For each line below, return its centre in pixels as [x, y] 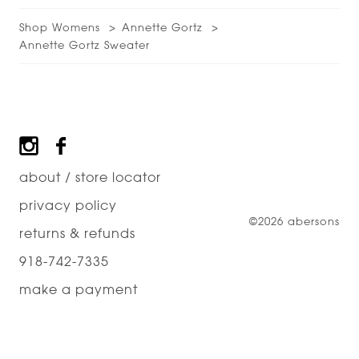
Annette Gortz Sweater [85, 44]
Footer [39, 143]
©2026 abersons [294, 221]
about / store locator [90, 177]
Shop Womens [60, 26]
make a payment [79, 289]
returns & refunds [77, 234]
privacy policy [68, 206]
